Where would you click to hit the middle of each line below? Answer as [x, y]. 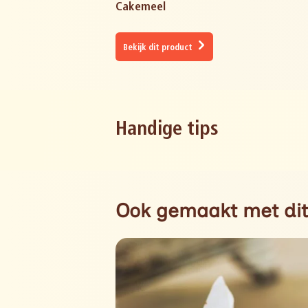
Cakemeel [141, 8]
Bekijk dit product [159, 48]
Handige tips [167, 130]
